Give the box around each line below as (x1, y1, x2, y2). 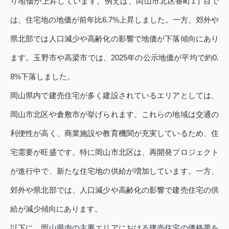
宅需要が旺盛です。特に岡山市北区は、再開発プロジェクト (10, 147, 219, 156)
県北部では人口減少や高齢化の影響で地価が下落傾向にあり (10, 34, 219, 43)
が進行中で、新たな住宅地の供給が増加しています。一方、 (10, 166, 219, 175)
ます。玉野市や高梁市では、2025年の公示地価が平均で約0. (10, 53, 219, 62)
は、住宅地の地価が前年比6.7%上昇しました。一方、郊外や (10, 15, 219, 24)
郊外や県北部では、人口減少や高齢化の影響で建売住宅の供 (10, 185, 219, 194)
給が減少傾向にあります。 (10, 204, 102, 213)
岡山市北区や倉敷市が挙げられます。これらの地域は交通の (10, 109, 219, 119)
